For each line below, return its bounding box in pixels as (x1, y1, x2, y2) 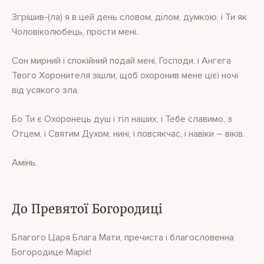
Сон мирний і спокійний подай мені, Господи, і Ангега (12, 55, 231, 67)
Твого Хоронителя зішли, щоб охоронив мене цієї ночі (12, 70, 238, 81)
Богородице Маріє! (12, 246, 91, 258)
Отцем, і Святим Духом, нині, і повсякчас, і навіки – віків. (12, 128, 245, 140)
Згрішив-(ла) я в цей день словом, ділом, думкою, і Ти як (12, 11, 247, 23)
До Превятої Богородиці (12, 202, 163, 216)
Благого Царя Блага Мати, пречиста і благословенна (12, 232, 234, 243)
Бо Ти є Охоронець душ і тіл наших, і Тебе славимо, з (12, 113, 232, 125)
